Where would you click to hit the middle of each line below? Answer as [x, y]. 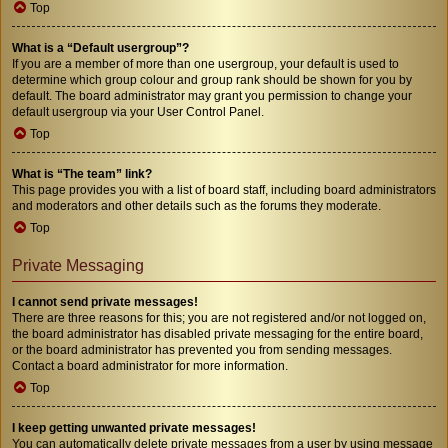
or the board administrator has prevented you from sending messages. [202, 349]
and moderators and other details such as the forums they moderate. [196, 205]
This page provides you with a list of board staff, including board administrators [224, 189]
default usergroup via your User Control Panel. [138, 111]
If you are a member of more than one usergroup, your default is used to [205, 63]
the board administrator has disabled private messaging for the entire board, [217, 333]
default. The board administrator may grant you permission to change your [212, 95]
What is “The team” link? [82, 173]
